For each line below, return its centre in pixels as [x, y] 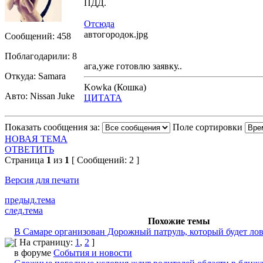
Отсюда [99, 23]
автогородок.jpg [116, 34]
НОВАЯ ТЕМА [36, 139]
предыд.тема [30, 200]
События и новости [93, 252]
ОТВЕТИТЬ [29, 149]
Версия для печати [42, 180]
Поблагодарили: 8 [41, 56]
